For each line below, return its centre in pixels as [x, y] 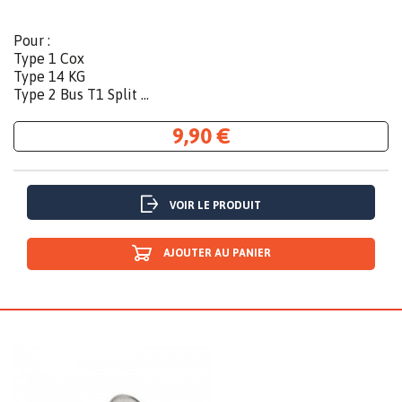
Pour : [32, 41]
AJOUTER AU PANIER [217, 253]
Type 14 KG [49, 77]
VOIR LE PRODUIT [215, 206]
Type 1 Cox [49, 59]
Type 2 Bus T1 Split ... [81, 95]
